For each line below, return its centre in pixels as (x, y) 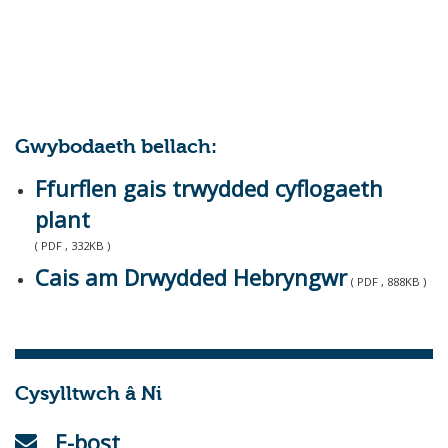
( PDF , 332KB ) (72, 245)
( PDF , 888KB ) (388, 281)
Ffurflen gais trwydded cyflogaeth (209, 188)
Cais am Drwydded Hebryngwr (191, 276)
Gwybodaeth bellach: (116, 147)
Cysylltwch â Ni (88, 394)
